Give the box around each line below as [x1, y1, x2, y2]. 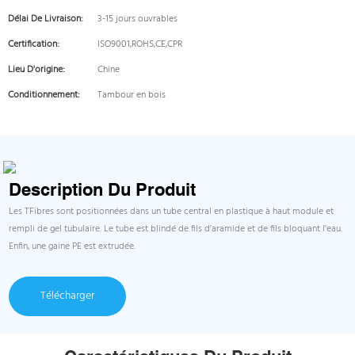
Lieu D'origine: [8, 62, 65, 78]
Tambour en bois [97, 87, 166, 103]
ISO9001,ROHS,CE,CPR [97, 36, 182, 52]
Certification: [8, 36, 59, 52]
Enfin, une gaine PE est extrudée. [9, 239, 136, 255]
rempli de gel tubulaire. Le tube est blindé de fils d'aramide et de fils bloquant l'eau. [9, 221, 343, 238]
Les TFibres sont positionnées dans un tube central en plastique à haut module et [9, 204, 334, 220]
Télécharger [40, 286, 95, 305]
